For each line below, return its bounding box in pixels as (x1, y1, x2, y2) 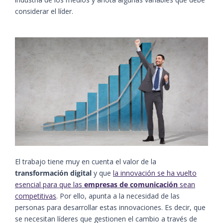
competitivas (15, 191, 56, 201)
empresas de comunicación (84, 179, 178, 189)
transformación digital (15, 168, 92, 178)
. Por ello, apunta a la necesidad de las (56, 191, 180, 201)
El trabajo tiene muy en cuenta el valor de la (15, 156, 156, 166)
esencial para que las (15, 179, 84, 189)
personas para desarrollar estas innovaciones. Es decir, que (15, 202, 206, 212)
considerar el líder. (15, 6, 73, 16)
